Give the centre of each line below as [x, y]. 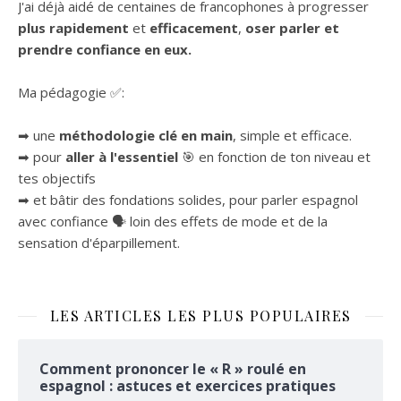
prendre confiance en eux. [105, 50]
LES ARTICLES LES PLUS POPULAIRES [200, 316]
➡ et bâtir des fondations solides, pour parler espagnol [188, 200]
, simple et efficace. [292, 136]
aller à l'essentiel [122, 157]
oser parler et [292, 28]
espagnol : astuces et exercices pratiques [188, 386]
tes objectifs [57, 179]
